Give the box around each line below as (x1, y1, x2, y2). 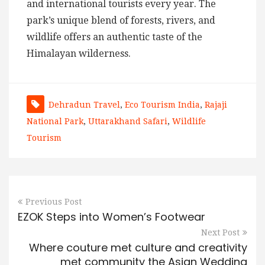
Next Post (201, 227, 240, 237)
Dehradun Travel (49, 99, 120, 109)
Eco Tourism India (125, 99, 200, 109)
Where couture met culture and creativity (29, 240, 247, 255)
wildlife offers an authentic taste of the (27, 31, 202, 43)
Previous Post (25, 196, 82, 206)
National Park (27, 116, 83, 126)
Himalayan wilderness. (27, 47, 131, 59)
